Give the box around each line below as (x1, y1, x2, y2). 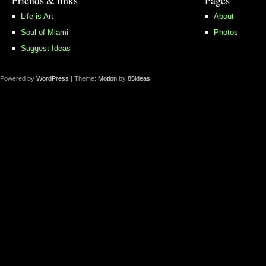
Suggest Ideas (21, 44, 71, 53)
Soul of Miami (21, 28, 68, 37)
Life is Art (21, 12, 53, 21)
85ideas (128, 74, 150, 82)
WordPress (36, 74, 69, 82)
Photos (214, 28, 238, 37)
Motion (98, 74, 117, 82)
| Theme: (69, 74, 98, 82)
